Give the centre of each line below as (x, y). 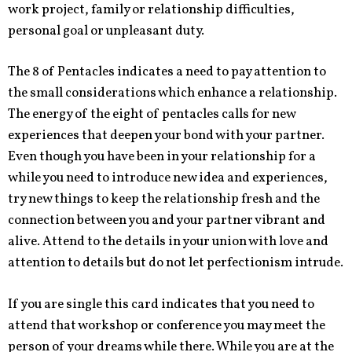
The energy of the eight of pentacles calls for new (152, 114)
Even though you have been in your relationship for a (162, 157)
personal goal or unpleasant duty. (106, 31)
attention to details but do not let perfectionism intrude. (176, 263)
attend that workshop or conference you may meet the (167, 325)
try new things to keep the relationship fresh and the (164, 199)
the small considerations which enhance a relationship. (172, 93)
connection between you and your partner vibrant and (167, 220)
